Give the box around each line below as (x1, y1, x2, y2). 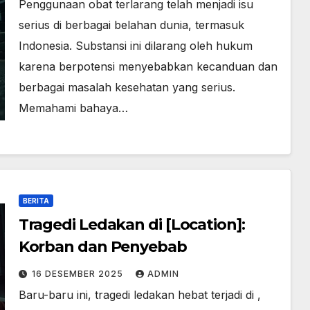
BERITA (22, 197, 49, 205)
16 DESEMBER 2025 (31, 268, 126, 279)
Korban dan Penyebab (18, 237, 187, 256)
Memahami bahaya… (18, 101, 128, 115)
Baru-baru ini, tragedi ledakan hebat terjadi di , (18, 288, 261, 302)
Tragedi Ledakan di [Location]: (18, 215, 245, 234)
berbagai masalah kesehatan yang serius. (18, 80, 235, 94)
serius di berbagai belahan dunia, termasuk (18, 18, 244, 32)
